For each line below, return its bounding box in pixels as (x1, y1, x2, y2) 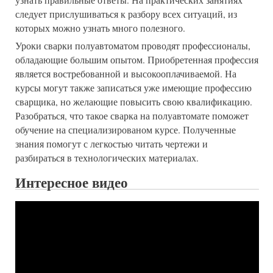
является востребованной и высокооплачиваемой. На (15, 67, 236, 80)
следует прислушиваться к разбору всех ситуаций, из (15, 7, 237, 20)
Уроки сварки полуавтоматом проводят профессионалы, (15, 39, 250, 52)
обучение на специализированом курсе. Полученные (15, 123, 236, 136)
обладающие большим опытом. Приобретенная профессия (15, 53, 258, 66)
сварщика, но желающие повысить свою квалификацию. (15, 95, 252, 108)
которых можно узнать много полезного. (15, 21, 185, 34)
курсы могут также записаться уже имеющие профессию (15, 81, 252, 94)
